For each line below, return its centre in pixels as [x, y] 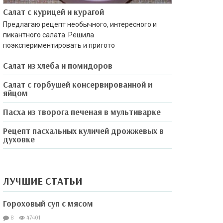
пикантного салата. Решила [49, 35]
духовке [19, 139]
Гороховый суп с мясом [48, 203]
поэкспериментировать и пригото [59, 45]
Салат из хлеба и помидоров [58, 65]
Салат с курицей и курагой [54, 11]
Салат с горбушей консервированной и [78, 84]
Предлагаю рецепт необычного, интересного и [80, 24]
